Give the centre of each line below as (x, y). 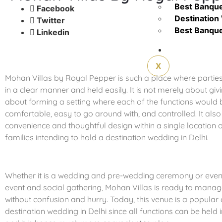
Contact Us (196, 50)
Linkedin (52, 32)
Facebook (55, 9)
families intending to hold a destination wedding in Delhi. (107, 138)
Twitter (50, 21)
